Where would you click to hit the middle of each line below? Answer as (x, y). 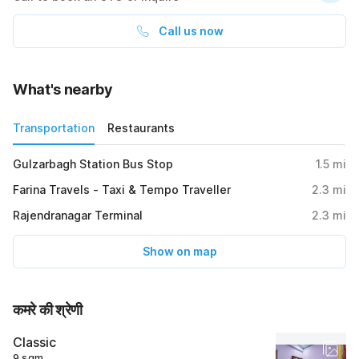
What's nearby (63, 90)
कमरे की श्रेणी (48, 310)
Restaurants (141, 128)
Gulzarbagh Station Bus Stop (93, 164)
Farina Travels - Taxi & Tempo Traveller (122, 190)
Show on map (179, 252)
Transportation (54, 128)
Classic (34, 343)
